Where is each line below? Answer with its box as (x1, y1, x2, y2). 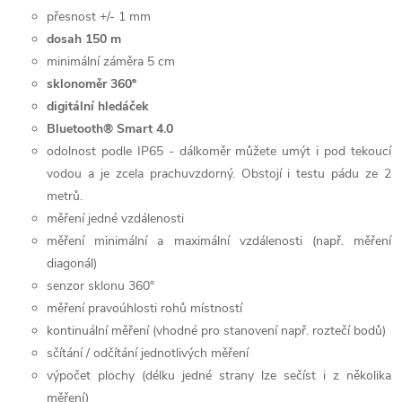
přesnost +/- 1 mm (47, 8, 151, 25)
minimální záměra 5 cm (47, 53, 175, 70)
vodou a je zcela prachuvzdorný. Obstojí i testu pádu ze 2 (47, 165, 391, 182)
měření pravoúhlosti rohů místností (47, 300, 242, 317)
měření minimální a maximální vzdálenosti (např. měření (47, 232, 391, 249)
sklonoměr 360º (47, 75, 140, 92)
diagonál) (47, 255, 97, 272)
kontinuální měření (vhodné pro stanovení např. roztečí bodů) (47, 322, 386, 339)
